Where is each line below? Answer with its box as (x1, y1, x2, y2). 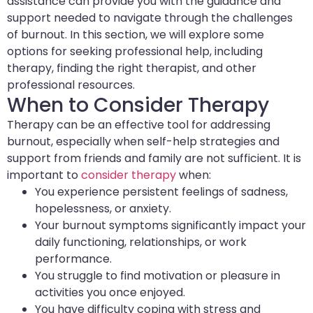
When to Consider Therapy (7, 92, 269, 119)
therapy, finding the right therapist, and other (7, 60, 256, 77)
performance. (35, 251, 112, 268)
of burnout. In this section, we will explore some (7, 27, 264, 43)
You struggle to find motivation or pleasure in (35, 268, 280, 284)
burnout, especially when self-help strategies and (7, 133, 279, 150)
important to (7, 167, 81, 184)
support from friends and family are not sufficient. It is (7, 150, 301, 167)
